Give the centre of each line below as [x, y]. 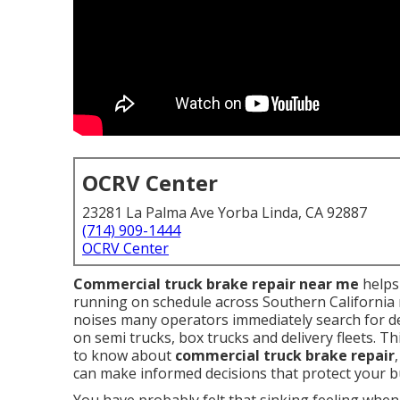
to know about [124, 355]
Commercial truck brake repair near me [216, 284]
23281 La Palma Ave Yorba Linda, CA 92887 [225, 212]
